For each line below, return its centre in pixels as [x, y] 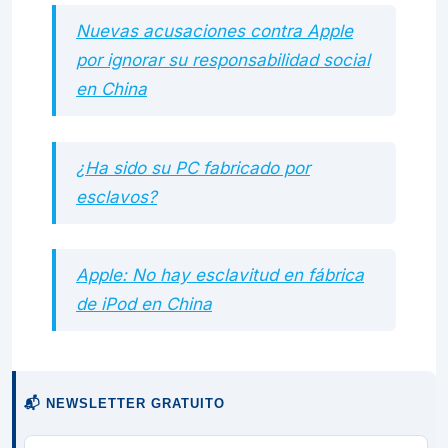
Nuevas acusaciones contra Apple [214, 31]
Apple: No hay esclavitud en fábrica [220, 275]
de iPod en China [144, 304]
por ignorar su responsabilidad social [223, 60]
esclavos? [116, 196]
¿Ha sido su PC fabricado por [193, 167]
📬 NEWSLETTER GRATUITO [124, 403]
